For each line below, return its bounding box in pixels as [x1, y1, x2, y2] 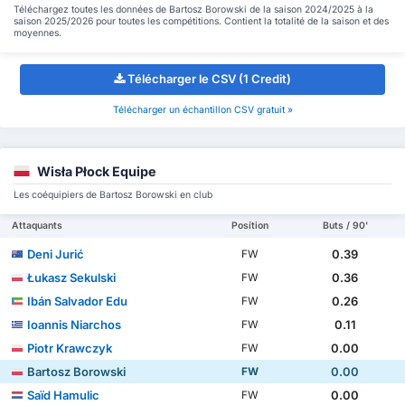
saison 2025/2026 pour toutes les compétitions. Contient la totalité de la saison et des [14, 14, 389, 27]
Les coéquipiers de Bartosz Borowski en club [14, 189, 212, 202]
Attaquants [12, 220, 63, 232]
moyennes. [14, 26, 61, 39]
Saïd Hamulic [27, 388, 100, 403]
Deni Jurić [27, 247, 85, 262]
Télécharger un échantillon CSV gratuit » [112, 104, 293, 117]
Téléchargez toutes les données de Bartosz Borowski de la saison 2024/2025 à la [14, 3, 373, 15]
